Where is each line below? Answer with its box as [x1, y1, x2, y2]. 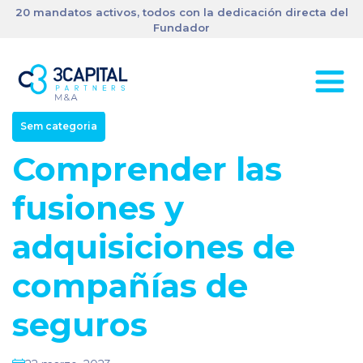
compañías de [12, 266, 248, 305]
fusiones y [12, 188, 184, 228]
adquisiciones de [12, 227, 295, 267]
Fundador [153, 21, 210, 34]
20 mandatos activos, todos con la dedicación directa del [15, 6, 348, 19]
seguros [12, 305, 147, 344]
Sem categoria [20, 120, 97, 132]
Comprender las [12, 149, 282, 189]
